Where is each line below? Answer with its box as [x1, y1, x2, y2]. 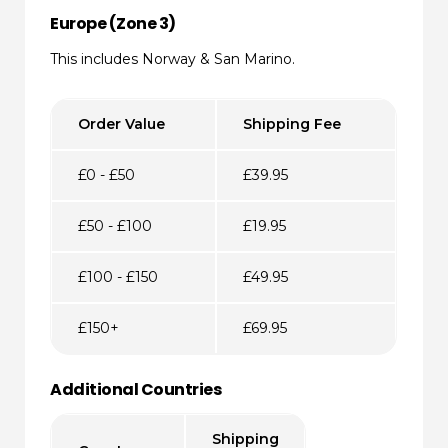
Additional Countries [50, 377, 222, 401]
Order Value [77, 114, 165, 133]
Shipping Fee [242, 114, 341, 133]
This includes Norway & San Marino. [50, 50, 296, 69]
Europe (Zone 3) [50, 12, 176, 36]
